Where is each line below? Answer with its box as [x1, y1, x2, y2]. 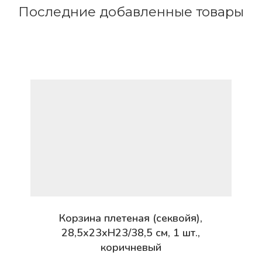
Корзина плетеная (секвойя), [59, 211, 203, 225]
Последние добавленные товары [18, 3, 244, 20]
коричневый [100, 240, 161, 254]
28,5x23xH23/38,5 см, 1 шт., [61, 225, 201, 240]
